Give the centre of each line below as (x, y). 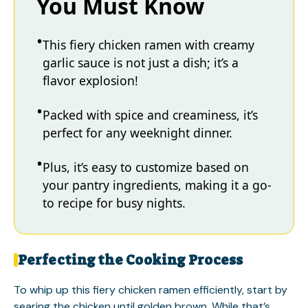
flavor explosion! (90, 80)
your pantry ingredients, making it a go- (157, 185)
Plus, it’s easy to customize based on (146, 167)
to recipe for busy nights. (114, 202)
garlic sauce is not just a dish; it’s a (141, 62)
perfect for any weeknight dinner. (137, 132)
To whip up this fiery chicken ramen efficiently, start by (151, 290)
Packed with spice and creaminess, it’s (150, 114)
